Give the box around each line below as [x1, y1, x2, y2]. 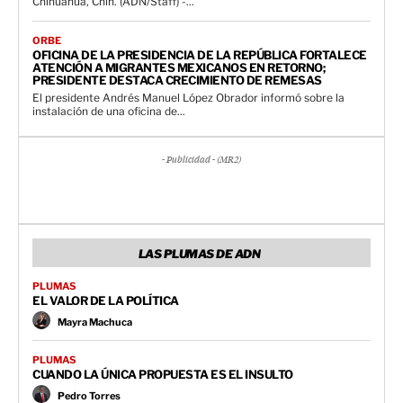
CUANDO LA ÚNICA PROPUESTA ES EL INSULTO [32, 366, 293, 381]
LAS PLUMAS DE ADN [138, 246, 261, 261]
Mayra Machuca [58, 316, 132, 329]
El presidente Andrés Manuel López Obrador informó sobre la [32, 90, 345, 104]
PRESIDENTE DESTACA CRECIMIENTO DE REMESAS [32, 72, 322, 87]
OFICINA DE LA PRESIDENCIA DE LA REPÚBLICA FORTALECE [32, 47, 367, 62]
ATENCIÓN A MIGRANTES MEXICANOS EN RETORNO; [32, 59, 325, 75]
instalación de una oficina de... [32, 103, 185, 118]
